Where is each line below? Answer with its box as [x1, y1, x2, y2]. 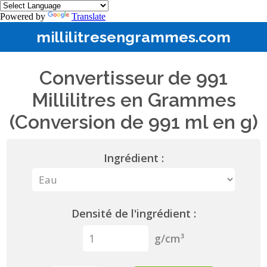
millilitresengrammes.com [36, 28, 231, 46]
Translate [72, 11, 105, 21]
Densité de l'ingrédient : [71, 206, 196, 221]
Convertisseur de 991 [39, 67, 228, 89]
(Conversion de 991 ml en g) [9, 111, 258, 133]
